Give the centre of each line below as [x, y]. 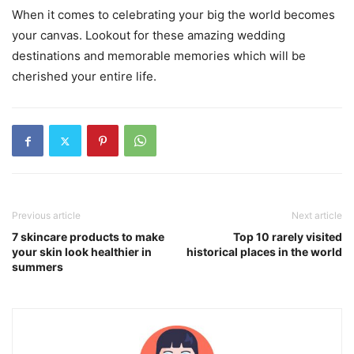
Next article [317, 216]
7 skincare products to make [88, 237]
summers [38, 267]
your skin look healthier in [82, 252]
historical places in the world [264, 252]
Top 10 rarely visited [288, 237]
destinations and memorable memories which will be [159, 56]
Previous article [46, 216]
